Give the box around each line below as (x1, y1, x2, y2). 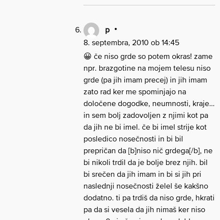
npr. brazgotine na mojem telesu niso (83, 63, 211, 73)
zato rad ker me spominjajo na (83, 87, 186, 96)
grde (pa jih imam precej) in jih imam (83, 75, 207, 84)
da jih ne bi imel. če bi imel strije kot (83, 122, 207, 132)
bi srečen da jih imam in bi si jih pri (83, 169, 201, 179)
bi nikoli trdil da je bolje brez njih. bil (83, 158, 208, 167)
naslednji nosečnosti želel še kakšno (83, 181, 208, 191)
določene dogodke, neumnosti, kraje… (83, 99, 215, 108)
